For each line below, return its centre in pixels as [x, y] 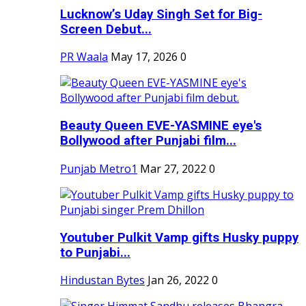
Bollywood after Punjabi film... [148, 141]
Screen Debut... [106, 29]
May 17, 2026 [144, 57]
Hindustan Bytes [102, 280]
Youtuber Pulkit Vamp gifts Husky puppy [179, 237]
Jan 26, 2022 [178, 280]
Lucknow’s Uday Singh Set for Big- [161, 14]
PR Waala [84, 57]
